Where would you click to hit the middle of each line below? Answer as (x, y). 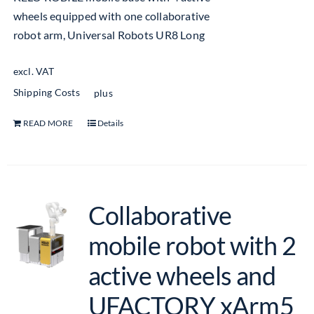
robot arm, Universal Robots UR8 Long (109, 35)
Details (110, 123)
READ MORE (48, 123)
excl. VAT (34, 71)
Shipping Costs (46, 93)
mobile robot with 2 (192, 245)
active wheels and (182, 275)
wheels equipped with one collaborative (111, 16)
